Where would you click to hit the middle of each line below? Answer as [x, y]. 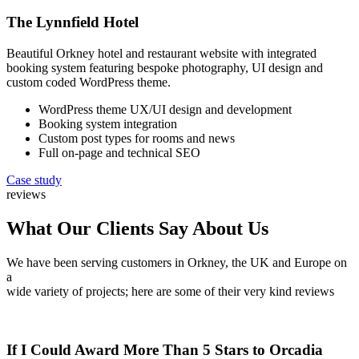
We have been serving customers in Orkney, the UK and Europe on [177, 262]
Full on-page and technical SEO [119, 153]
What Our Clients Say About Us [137, 228]
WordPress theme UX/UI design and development [165, 110]
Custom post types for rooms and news [137, 139]
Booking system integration [108, 124]
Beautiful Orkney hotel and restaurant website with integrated [161, 54]
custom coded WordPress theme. [89, 83]
